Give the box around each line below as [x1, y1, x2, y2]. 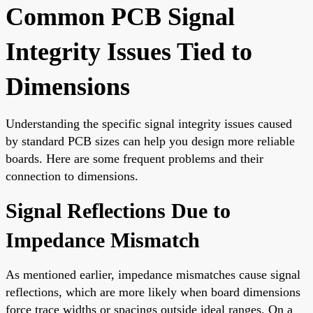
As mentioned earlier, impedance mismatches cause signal [6, 267, 300, 282]
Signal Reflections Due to [6, 198, 231, 222]
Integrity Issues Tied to [6, 37, 252, 66]
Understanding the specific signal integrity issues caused [6, 116, 292, 131]
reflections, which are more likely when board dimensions [6, 284, 300, 299]
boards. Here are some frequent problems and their [6, 151, 263, 166]
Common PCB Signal [6, 2, 235, 31]
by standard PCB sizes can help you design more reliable [6, 133, 295, 148]
